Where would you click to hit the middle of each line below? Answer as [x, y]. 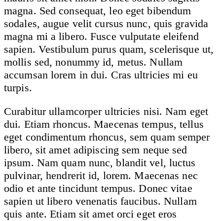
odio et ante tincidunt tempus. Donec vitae [98, 188]
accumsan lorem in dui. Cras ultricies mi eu [101, 74]
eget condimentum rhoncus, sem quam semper [107, 137]
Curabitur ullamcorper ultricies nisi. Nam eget [106, 111]
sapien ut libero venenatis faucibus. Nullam [100, 201]
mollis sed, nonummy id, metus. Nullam [93, 62]
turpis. [18, 87]
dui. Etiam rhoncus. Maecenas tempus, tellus [104, 124]
